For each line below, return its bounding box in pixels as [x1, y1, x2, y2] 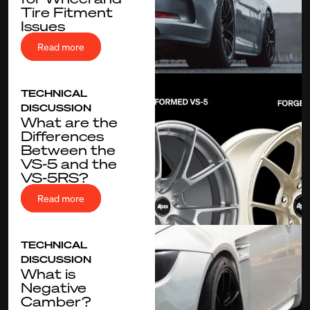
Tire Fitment [21, 2, 113, 21]
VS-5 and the [21, 154, 117, 172]
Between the [21, 140, 116, 158]
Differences [21, 126, 104, 145]
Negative [21, 277, 86, 296]
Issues [21, 16, 65, 35]
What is [21, 264, 75, 282]
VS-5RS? [21, 167, 88, 186]
